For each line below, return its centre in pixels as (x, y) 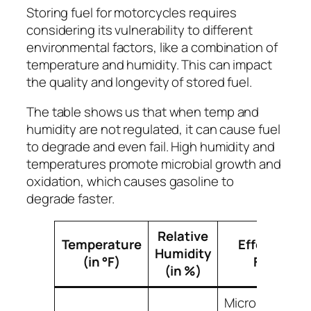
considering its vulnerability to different (140, 30)
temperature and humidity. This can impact (149, 64)
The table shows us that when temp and (143, 112)
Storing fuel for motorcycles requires (132, 12)
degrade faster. (70, 199)
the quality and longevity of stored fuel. (139, 82)
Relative (183, 236)
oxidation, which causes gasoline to (130, 182)
